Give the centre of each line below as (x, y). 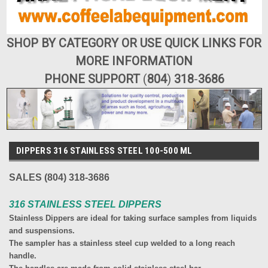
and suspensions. (42, 230)
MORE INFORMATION (134, 61)
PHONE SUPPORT (93, 79)
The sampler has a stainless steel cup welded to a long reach (122, 243)
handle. (23, 255)
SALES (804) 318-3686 (59, 177)
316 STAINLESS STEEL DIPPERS (85, 204)
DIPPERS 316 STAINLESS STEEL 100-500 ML (104, 150)
